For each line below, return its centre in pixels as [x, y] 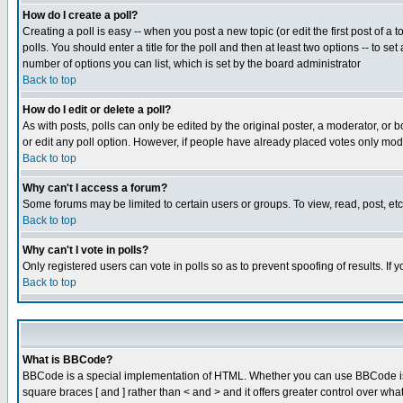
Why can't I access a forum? [95, 188]
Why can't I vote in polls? [85, 250]
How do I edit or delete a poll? [97, 110]
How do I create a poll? [80, 15]
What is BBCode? [67, 360]
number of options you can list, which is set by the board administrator [192, 64]
